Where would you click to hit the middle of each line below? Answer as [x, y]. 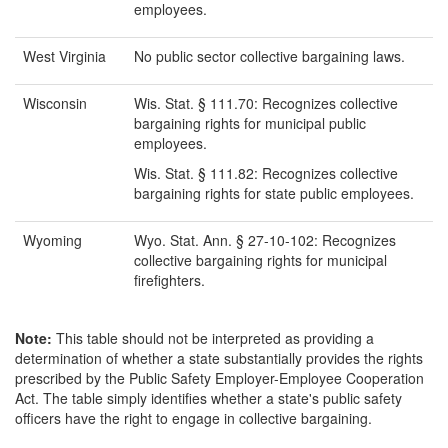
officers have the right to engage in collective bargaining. [193, 418]
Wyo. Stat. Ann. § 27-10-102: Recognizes [265, 240]
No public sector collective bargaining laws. [269, 56]
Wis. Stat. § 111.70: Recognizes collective [266, 103]
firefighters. [169, 280]
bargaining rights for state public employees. [274, 193]
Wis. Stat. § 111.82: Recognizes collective [266, 173]
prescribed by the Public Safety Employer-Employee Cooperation [219, 378]
